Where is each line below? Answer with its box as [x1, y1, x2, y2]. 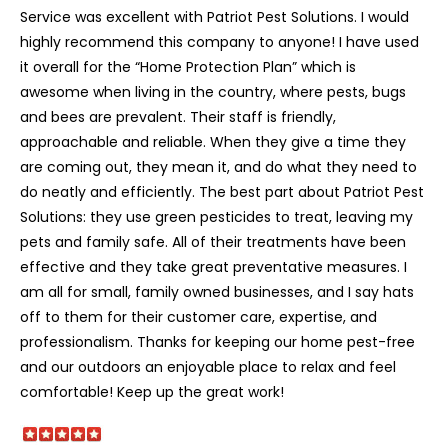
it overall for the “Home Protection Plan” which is [20, 56, 356, 77]
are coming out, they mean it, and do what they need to [20, 156, 417, 177]
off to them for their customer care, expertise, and [20, 306, 377, 327]
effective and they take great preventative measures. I [20, 256, 407, 277]
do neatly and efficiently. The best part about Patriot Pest [20, 181, 424, 202]
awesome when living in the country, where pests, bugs [20, 81, 406, 102]
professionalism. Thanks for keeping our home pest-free [20, 331, 415, 352]
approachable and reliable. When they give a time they [20, 131, 406, 152]
